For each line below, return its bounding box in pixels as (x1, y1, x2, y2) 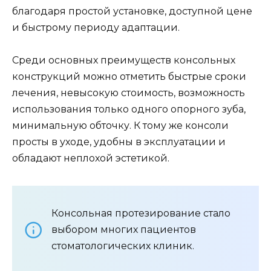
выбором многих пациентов (51, 224, 196, 236)
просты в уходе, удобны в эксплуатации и (12, 136, 226, 148)
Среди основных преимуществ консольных (12, 54, 235, 67)
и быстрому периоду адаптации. (12, 22, 180, 34)
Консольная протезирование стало (51, 207, 230, 220)
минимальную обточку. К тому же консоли (12, 120, 229, 132)
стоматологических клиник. (51, 240, 194, 252)
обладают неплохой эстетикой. (12, 152, 169, 165)
